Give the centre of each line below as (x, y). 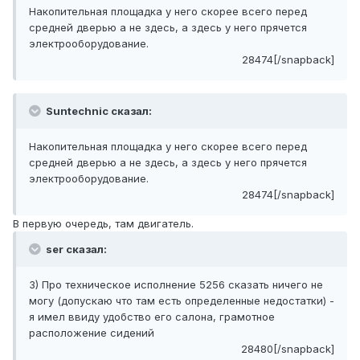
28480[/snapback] (288, 349)
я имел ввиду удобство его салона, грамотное (152, 317)
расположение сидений (92, 333)
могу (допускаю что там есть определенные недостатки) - (182, 301)
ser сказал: (75, 250)
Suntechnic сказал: (98, 111)
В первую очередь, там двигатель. (103, 224)
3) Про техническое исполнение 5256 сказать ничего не (176, 285)
